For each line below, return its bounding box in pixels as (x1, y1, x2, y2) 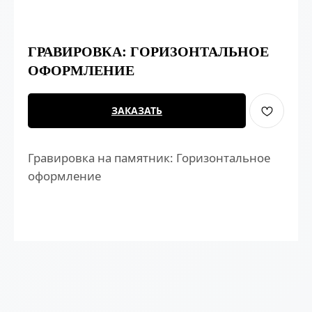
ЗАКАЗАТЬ (111, 104, 162, 117)
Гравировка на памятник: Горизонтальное (28, 150, 270, 166)
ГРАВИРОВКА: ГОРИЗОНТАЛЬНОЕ (28, 41, 269, 61)
